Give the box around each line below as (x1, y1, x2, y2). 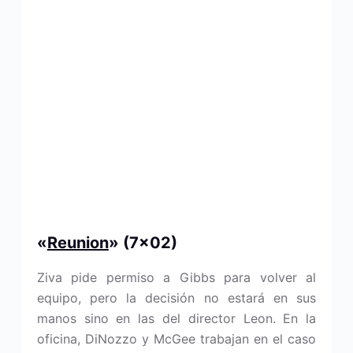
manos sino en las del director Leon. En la (36, 310, 317, 326)
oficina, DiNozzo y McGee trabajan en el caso (36, 330, 317, 347)
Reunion (46, 232, 109, 252)
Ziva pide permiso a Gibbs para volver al (36, 269, 317, 285)
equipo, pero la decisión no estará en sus (36, 289, 317, 306)
